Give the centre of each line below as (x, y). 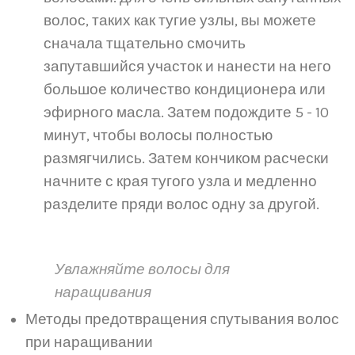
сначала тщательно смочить (145, 44)
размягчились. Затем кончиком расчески (186, 158)
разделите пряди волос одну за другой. (181, 204)
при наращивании (89, 342)
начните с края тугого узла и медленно (180, 181)
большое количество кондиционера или (185, 90)
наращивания (103, 292)
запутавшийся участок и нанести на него (187, 67)
